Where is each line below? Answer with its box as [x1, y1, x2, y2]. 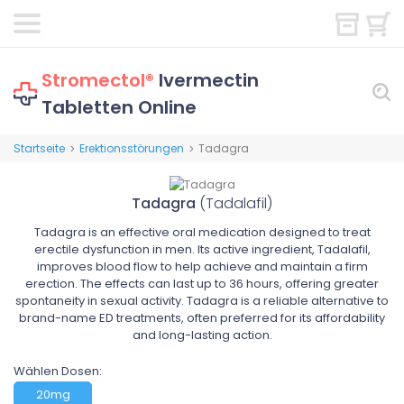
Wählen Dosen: [14, 363, 102, 381]
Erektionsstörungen [79, 141, 184, 156]
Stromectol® [41, 68, 154, 93]
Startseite [14, 141, 65, 156]
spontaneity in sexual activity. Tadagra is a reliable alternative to [15, 292, 389, 310]
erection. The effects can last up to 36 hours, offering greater [25, 275, 379, 293]
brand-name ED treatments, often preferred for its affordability [19, 309, 385, 327]
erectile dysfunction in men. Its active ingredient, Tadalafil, [33, 241, 371, 259]
